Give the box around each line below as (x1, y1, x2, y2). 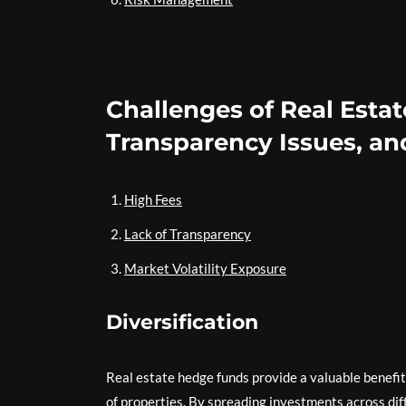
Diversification (106, 310, 258, 334)
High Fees (124, 191, 182, 208)
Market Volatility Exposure (124, 260, 286, 276)
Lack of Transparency (124, 226, 251, 242)
